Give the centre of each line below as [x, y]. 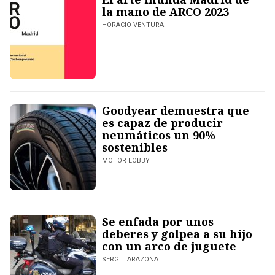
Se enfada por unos [158, 222]
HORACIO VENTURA [133, 25]
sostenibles [135, 148]
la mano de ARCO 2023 [165, 12]
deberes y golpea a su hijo [177, 234]
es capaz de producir [162, 123]
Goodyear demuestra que [176, 111]
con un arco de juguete [169, 246]
